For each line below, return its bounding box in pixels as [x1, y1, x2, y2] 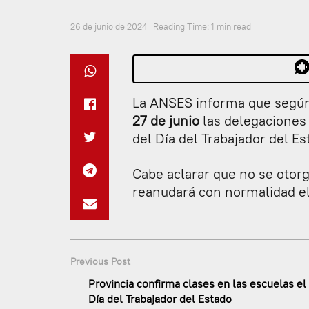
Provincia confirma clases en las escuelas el [88, 276, 306, 290]
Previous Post [70, 255, 130, 268]
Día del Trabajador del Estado [88, 291, 232, 306]
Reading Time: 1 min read [153, 20, 251, 32]
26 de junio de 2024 [70, 20, 147, 32]
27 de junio [132, 111, 199, 129]
